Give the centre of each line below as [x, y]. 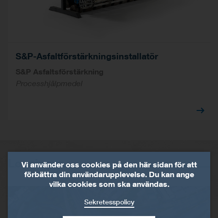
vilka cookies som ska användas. [109, 184]
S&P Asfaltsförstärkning [60, 72]
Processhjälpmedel [49, 83]
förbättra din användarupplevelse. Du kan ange [109, 174]
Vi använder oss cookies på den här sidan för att [109, 164]
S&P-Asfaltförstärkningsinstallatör [87, 56]
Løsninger [36, 163]
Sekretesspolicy [109, 202]
